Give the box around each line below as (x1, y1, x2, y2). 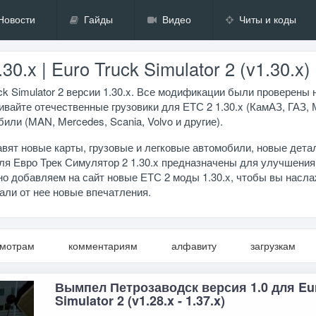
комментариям (68, 239, 138, 253)
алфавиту (171, 239, 217, 253)
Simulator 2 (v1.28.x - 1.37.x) (55, 291, 226, 310)
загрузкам (250, 239, 296, 253)
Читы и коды (239, 14, 296, 25)
